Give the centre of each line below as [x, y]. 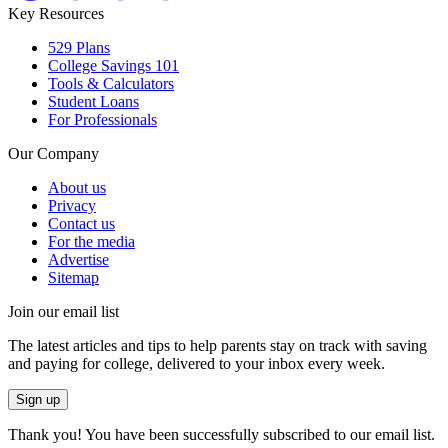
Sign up [38, 400]
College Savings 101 [113, 66]
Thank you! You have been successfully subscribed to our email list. [221, 435]
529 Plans [79, 48]
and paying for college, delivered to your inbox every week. [196, 364]
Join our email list [63, 312]
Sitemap [73, 278]
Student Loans [93, 102]
